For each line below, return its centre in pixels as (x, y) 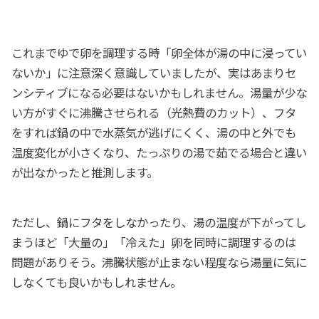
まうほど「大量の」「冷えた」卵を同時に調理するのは (154, 242)
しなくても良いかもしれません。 (97, 282)
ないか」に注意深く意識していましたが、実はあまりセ (154, 73)
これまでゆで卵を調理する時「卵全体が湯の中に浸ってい (159, 53)
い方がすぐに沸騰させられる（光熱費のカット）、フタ (154, 113)
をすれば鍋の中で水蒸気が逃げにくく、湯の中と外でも (154, 133)
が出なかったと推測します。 (85, 173)
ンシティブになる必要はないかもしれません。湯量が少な (159, 93)
